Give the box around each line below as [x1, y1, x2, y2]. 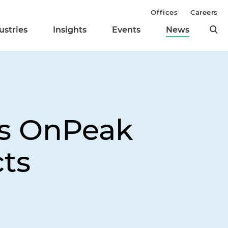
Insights [53, 25, 87, 35]
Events [112, 25, 140, 35]
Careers [190, 8, 218, 16]
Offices [151, 8, 178, 16]
